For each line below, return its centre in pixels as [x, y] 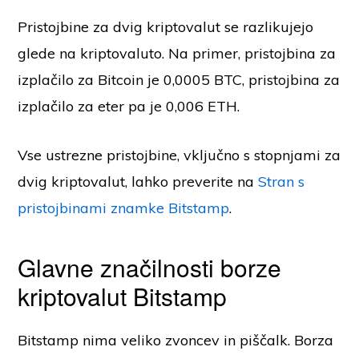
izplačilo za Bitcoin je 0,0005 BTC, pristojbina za [179, 80]
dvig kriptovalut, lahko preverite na [138, 182]
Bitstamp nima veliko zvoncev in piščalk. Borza [176, 341]
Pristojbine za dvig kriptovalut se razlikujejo [166, 27]
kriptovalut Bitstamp [123, 296]
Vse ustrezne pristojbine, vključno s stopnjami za [179, 155]
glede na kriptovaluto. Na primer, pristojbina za [177, 54]
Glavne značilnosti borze [150, 268]
